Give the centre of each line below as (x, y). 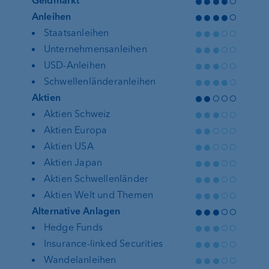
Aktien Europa (75, 130)
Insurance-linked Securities (103, 243)
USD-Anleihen (75, 65)
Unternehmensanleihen (95, 49)
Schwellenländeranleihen (100, 81)
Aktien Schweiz (77, 114)
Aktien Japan (73, 162)
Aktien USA (68, 146)
